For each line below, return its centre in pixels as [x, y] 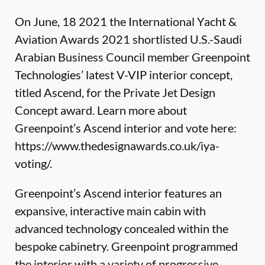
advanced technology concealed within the [122, 228]
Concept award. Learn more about [101, 110]
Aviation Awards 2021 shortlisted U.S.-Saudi [128, 39]
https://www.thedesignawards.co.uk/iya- [117, 146]
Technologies [48, 75]
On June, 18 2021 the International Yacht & [126, 21]
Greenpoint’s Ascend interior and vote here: [126, 128]
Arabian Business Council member [103, 57]
